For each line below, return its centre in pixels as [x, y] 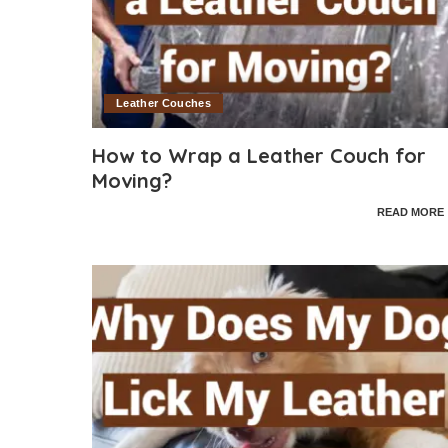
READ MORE [410, 212]
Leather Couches [164, 102]
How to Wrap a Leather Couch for [259, 155]
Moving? [132, 180]
